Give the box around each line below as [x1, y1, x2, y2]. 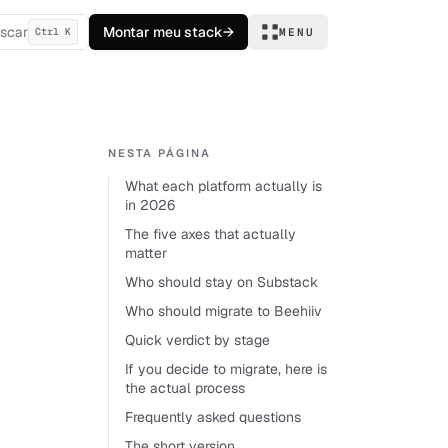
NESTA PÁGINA [108, 146, 211, 160]
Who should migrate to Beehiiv [125, 302, 322, 320]
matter [125, 244, 167, 262]
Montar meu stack [103, 23, 224, 41]
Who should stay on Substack [125, 273, 318, 291]
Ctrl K [35, 25, 72, 38]
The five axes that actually [125, 225, 296, 243]
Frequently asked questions [125, 408, 301, 426]
